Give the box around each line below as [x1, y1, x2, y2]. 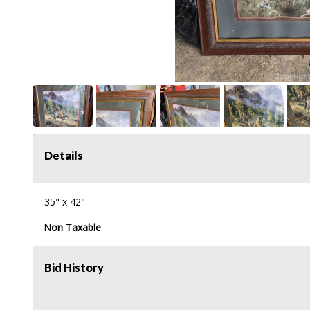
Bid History [44, 260, 104, 274]
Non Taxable [44, 220, 101, 234]
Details [44, 148, 83, 162]
